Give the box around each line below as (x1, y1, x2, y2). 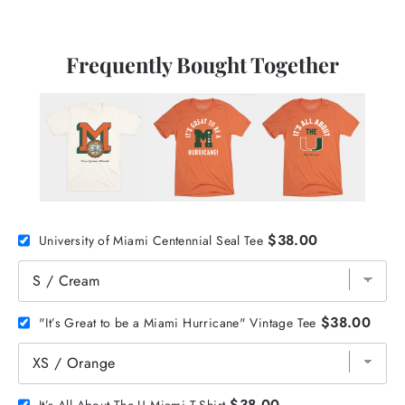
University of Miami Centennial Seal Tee (39, 231, 264, 250)
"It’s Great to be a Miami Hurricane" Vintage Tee (39, 313, 316, 332)
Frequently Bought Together (66, 51, 339, 80)
